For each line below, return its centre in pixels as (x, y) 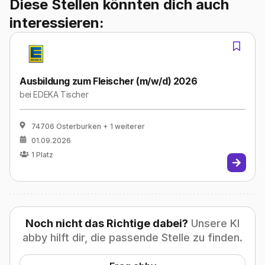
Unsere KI (214, 224)
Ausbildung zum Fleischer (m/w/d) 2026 (109, 81)
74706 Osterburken (66, 127)
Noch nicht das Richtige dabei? (107, 224)
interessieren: (57, 23)
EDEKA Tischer (61, 95)
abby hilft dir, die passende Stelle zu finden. (132, 238)
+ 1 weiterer (124, 127)
